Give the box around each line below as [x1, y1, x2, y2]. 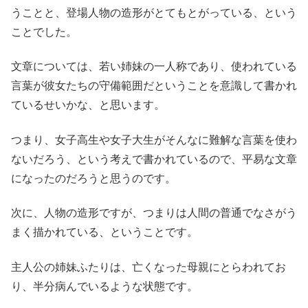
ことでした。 [11, 26, 77, 38]
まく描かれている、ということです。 [11, 226, 198, 239]
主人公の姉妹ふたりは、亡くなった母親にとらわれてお [11, 261, 286, 273]
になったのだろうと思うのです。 [11, 172, 176, 184]
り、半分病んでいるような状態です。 [11, 280, 198, 292]
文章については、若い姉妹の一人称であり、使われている [11, 60, 297, 73]
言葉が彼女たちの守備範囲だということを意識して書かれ [11, 80, 297, 92]
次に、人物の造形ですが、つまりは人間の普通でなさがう [11, 207, 297, 219]
